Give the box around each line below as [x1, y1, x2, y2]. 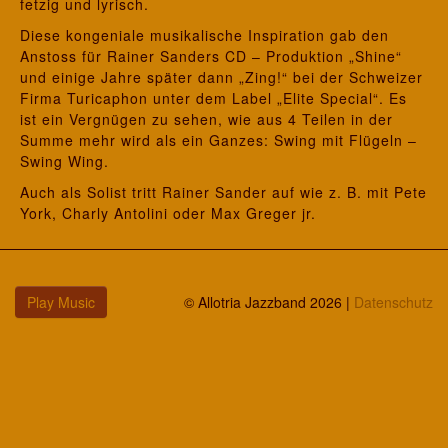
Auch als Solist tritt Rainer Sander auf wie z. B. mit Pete [20, 182, 427, 203]
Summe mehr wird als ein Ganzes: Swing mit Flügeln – [20, 130, 417, 151]
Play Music [27, 291, 95, 312]
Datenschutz [354, 292, 433, 313]
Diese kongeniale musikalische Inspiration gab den [20, 25, 389, 46]
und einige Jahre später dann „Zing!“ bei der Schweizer [20, 67, 423, 88]
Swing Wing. [20, 151, 109, 172]
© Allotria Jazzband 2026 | [184, 292, 354, 313]
